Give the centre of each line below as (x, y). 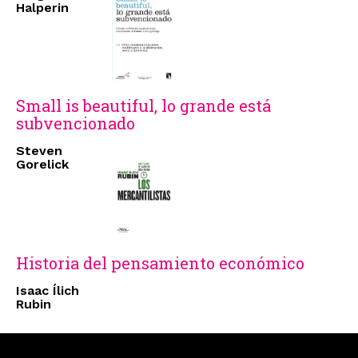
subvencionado (76, 123)
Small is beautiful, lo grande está (143, 106)
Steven (39, 151)
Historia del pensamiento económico (160, 263)
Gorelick (42, 165)
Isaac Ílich (48, 290)
